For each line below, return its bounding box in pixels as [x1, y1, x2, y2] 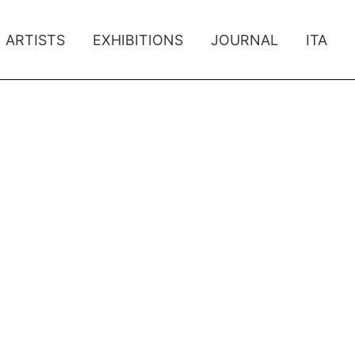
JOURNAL [211, 31, 278, 48]
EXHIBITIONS [93, 31, 183, 48]
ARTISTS [6, 31, 65, 48]
